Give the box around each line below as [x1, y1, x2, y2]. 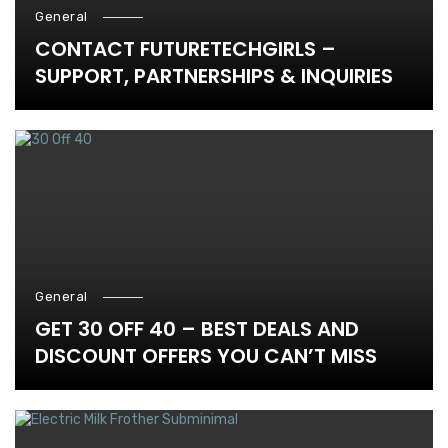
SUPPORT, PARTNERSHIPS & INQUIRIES [35, 61, 393, 90]
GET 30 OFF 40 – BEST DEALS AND [35, 314, 359, 343]
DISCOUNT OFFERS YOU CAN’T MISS [35, 341, 377, 370]
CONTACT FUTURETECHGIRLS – [35, 34, 336, 63]
